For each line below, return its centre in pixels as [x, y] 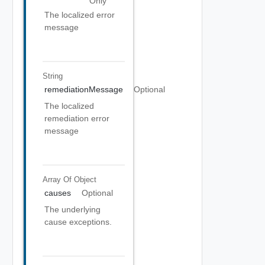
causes [58, 193]
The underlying [72, 209]
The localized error [80, 15]
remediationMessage [84, 89]
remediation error [77, 118]
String [52, 76]
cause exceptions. [78, 222]
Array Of [58, 179]
